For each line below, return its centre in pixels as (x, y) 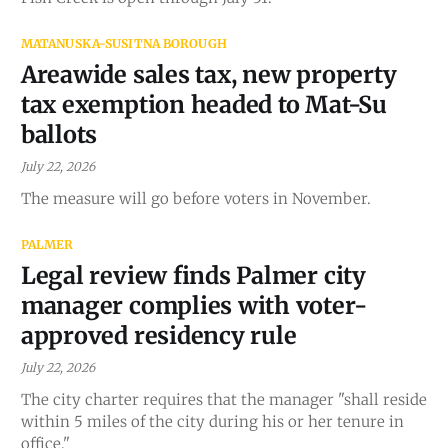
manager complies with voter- (193, 305)
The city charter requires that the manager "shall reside (223, 399)
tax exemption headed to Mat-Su (203, 104)
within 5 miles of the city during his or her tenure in (212, 421)
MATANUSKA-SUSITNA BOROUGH (123, 43)
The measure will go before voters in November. (195, 198)
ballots (59, 134)
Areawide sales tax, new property (208, 74)
